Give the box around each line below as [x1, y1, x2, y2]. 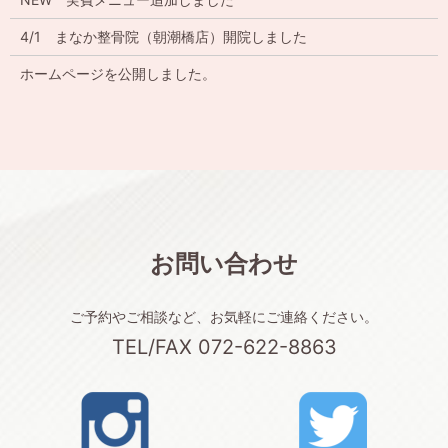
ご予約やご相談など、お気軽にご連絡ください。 [70, 308, 378, 326]
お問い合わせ [150, 249, 298, 279]
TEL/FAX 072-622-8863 [111, 335, 337, 360]
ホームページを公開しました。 [19, 65, 216, 83]
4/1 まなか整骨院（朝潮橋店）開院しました [19, 28, 307, 46]
